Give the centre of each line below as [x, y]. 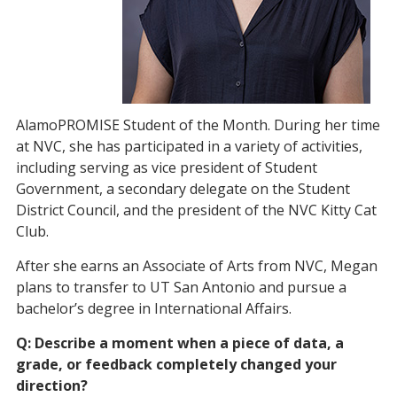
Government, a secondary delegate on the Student [183, 189]
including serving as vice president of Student [167, 167]
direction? [52, 385]
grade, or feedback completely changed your [176, 364]
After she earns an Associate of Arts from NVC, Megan [197, 266]
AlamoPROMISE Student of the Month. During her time [198, 125]
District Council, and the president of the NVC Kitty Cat [196, 210]
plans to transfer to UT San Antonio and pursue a [181, 287]
